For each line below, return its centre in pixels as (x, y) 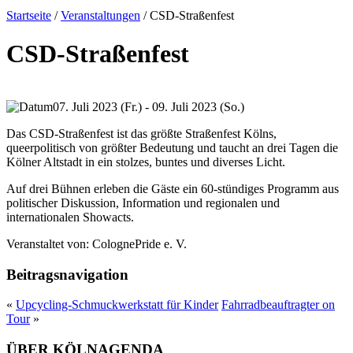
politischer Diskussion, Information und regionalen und (143, 203)
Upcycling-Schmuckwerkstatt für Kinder (117, 305)
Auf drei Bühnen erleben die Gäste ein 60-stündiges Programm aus (173, 188)
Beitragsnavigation (67, 274)
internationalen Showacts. (70, 217)
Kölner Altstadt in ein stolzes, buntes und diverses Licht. (146, 162)
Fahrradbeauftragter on (278, 305)
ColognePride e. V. (138, 243)
